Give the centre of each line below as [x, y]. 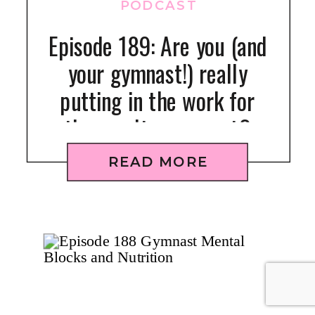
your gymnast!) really [157, 73]
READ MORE [158, 161]
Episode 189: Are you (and [157, 45]
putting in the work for [157, 100]
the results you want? [157, 128]
